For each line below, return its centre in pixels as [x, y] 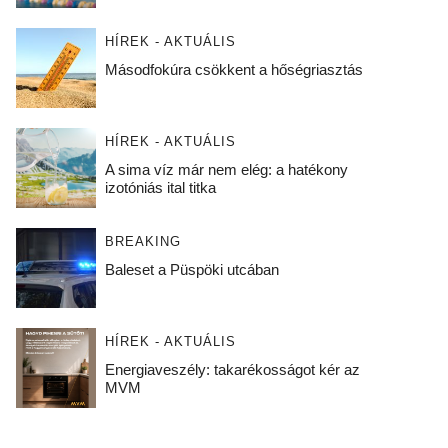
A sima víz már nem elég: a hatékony [226, 169]
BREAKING [142, 241]
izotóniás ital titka [160, 187]
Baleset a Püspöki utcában [191, 269]
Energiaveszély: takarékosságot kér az [232, 369]
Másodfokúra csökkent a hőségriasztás [233, 69]
